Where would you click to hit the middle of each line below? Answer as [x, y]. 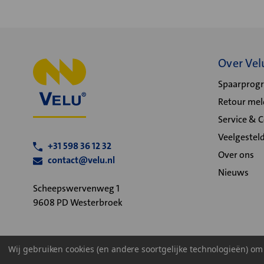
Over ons [236, 155]
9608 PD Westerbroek [78, 202]
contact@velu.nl [81, 160]
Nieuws [233, 172]
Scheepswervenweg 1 [76, 188]
